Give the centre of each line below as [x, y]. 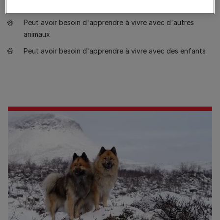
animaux [37, 34]
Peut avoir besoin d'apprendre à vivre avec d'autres [109, 23]
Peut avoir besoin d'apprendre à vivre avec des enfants [115, 51]
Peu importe [43, 6]
